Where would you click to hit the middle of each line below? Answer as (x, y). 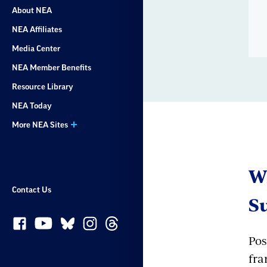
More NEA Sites (40, 125)
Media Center (36, 49)
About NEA (32, 10)
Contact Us (32, 190)
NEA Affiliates (37, 30)
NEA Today (32, 106)
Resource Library (43, 87)
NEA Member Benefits (52, 68)
